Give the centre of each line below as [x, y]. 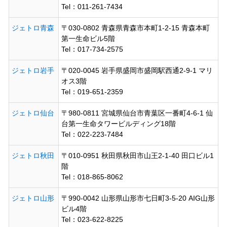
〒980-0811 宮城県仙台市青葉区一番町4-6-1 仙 [137, 113]
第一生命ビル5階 [88, 38]
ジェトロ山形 [33, 198]
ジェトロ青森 [33, 28]
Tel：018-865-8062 [92, 177]
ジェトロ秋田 [33, 155]
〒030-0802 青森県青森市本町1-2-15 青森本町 [135, 28]
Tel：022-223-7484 [92, 134]
